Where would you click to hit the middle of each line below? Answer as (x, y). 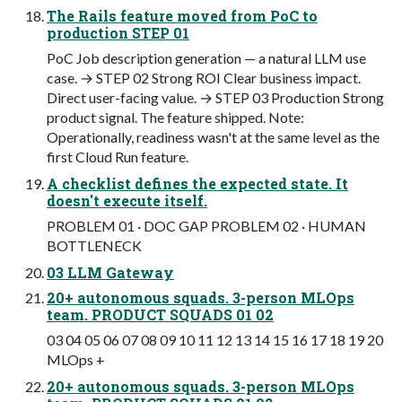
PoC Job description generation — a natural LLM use (206, 58)
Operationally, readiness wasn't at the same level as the (213, 137)
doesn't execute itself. (127, 201)
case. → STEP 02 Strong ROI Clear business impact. (204, 78)
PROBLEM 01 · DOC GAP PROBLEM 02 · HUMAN (206, 226)
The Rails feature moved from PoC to (182, 16)
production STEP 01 (118, 33)
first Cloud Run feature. (118, 157)
